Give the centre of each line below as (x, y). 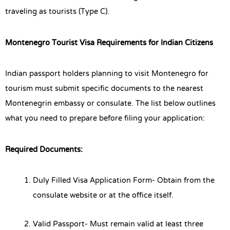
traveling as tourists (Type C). (57, 12)
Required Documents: (44, 150)
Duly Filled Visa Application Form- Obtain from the (124, 181)
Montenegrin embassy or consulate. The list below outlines (110, 104)
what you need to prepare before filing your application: (105, 119)
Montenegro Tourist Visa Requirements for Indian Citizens (109, 43)
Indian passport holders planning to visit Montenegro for (107, 74)
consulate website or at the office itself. (103, 196)
